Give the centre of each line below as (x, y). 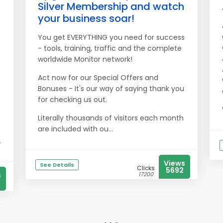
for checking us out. (72, 100)
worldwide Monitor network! (85, 59)
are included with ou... (75, 129)
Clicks (146, 168)
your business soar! (86, 18)
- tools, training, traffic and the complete (110, 48)
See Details (57, 165)
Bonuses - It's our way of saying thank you (111, 89)
